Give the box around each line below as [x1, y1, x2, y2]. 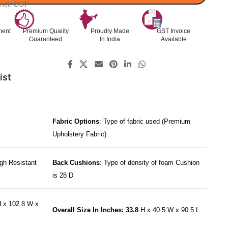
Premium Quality [22, 27, 69, 35]
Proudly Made [90, 27, 129, 35]
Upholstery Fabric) [52, 130, 106, 138]
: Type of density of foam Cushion [99, 159, 199, 167]
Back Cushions [52, 159, 100, 167]
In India [99, 35, 120, 43]
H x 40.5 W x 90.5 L [138, 206, 199, 214]
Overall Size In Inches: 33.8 [52, 206, 138, 214]
